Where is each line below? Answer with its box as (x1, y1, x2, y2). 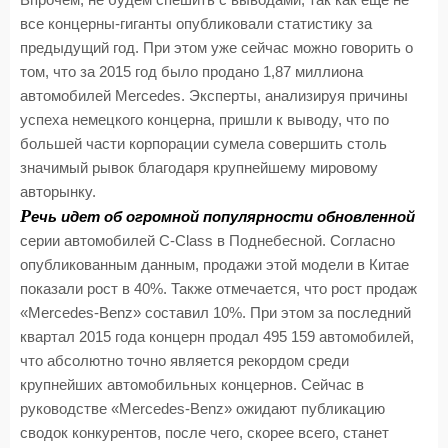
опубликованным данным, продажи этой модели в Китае (20, 256, 409, 273)
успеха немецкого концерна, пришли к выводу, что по (20, 111, 389, 128)
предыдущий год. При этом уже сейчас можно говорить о (20, 39, 413, 56)
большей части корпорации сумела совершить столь (20, 135, 387, 152)
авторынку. (20, 183, 96, 200)
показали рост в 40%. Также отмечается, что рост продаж (20, 280, 417, 297)
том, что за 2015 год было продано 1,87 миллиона (20, 63, 363, 80)
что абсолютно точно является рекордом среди (20, 352, 349, 369)
